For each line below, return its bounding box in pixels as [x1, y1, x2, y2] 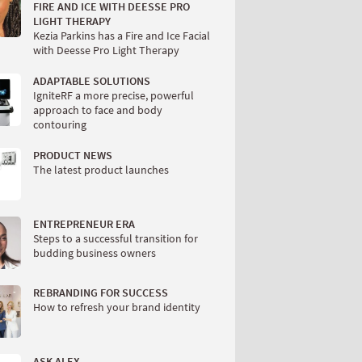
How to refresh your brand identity [33, 300, 200, 315]
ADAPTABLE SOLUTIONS [33, 74, 150, 89]
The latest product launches [33, 162, 169, 178]
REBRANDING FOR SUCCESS [33, 285, 168, 301]
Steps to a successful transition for [33, 231, 198, 246]
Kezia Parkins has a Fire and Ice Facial [33, 28, 210, 44]
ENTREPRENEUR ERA [33, 217, 135, 232]
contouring [33, 117, 86, 133]
